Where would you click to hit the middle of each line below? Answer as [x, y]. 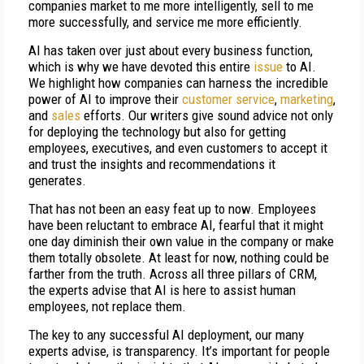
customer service [228, 99]
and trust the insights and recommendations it [152, 164]
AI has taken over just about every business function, [171, 50]
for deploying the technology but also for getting [157, 132]
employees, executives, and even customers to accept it [178, 148]
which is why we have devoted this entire [141, 67]
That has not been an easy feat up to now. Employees [172, 209]
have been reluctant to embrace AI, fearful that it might [176, 225]
